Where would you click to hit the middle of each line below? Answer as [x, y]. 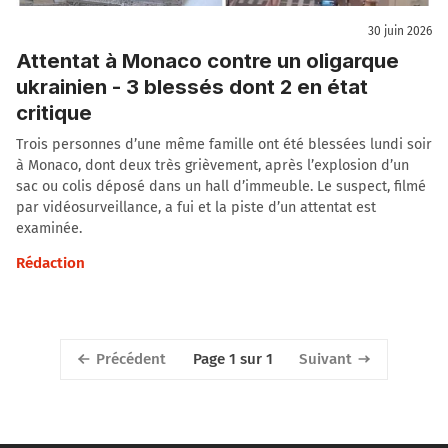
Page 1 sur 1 [232, 359]
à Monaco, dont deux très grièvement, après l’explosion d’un [212, 165]
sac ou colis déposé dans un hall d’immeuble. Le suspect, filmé [221, 186]
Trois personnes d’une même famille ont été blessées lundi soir [224, 144]
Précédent [130, 358]
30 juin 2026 [400, 31]
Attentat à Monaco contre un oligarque [207, 60]
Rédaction [50, 262]
